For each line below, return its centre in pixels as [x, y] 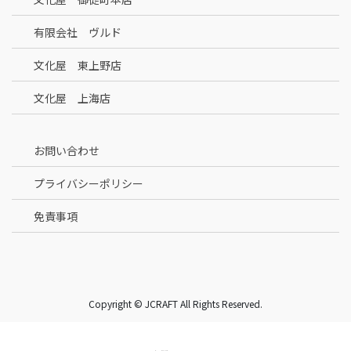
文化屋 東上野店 [76, 65]
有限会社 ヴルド [76, 33]
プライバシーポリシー [87, 184]
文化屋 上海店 [71, 98]
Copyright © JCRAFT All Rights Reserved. [175, 304]
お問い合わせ [65, 151]
